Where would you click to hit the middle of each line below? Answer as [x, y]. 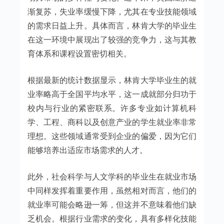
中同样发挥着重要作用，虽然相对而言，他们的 [112, 190]
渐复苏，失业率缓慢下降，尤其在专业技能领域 [112, 11]
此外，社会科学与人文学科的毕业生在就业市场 [112, 176]
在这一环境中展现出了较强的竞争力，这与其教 [112, 39]
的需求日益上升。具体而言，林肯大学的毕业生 [112, 25]
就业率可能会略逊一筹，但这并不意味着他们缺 [112, 204]
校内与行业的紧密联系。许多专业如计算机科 [112, 108]
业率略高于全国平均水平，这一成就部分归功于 [112, 94]
